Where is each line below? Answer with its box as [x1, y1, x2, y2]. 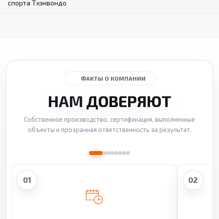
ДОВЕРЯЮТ [87, 91, 171, 110]
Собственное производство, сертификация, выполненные [24, 115, 195, 123]
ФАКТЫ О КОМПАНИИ [80, 74, 146, 82]
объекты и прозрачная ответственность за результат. [27, 125, 192, 133]
